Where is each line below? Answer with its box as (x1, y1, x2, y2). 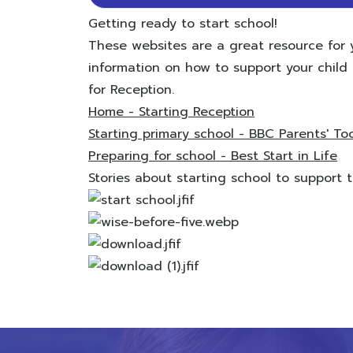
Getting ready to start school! (88, 14, 277, 33)
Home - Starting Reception (88, 102, 255, 121)
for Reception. (88, 80, 174, 99)
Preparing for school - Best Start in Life (88, 147, 337, 165)
